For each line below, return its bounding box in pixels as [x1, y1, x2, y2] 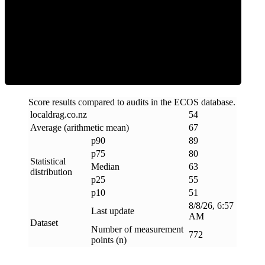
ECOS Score [57, 20, 189, 50]
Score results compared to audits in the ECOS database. [28, 96, 235, 107]
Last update [91, 205, 134, 216]
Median [91, 161, 119, 172]
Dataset [30, 217, 58, 228]
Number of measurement [91, 224, 183, 234]
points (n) [91, 234, 127, 245]
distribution [30, 166, 72, 177]
